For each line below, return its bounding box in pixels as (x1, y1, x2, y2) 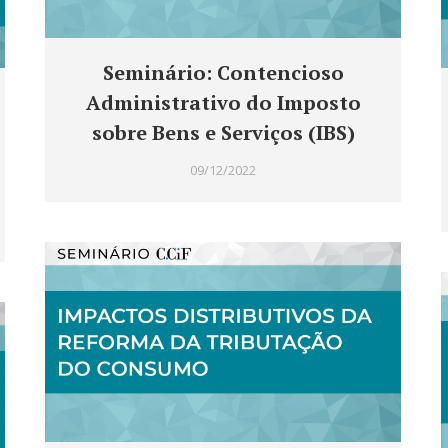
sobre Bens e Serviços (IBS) (91, 119, 355, 147)
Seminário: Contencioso (102, 59, 344, 87)
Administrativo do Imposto (85, 89, 361, 117)
